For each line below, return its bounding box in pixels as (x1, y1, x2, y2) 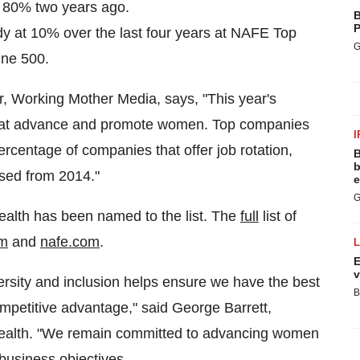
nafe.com (40, 234, 100, 250)
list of (259, 208, 297, 224)
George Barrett (172, 300, 268, 316)
